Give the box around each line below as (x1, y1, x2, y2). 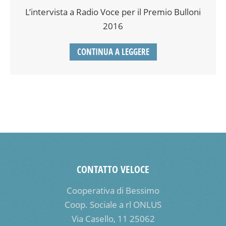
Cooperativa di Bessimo (67, 185, 159, 197)
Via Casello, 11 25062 (71, 213, 155, 225)
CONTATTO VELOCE (77, 162, 149, 177)
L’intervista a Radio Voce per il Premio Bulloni (25, 6, 201, 18)
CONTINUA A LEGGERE (77, 46, 149, 58)
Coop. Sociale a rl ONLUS (65, 199, 161, 211)
